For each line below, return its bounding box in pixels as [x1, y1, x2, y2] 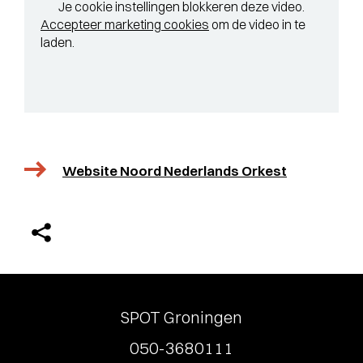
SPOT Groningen [121, 307, 242, 328]
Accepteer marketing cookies [41, 15, 209, 32]
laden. [41, 33, 75, 50]
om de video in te [209, 15, 305, 32]
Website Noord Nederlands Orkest [62, 162, 287, 180]
